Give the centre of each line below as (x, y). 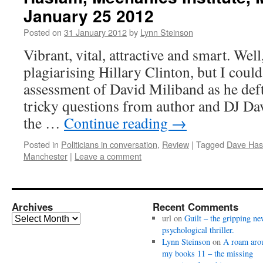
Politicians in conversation (109, 144)
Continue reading (118, 123)
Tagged (210, 144)
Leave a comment (108, 156)
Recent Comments (195, 207)
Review (176, 144)
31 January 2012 (95, 32)
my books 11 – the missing (207, 253)
